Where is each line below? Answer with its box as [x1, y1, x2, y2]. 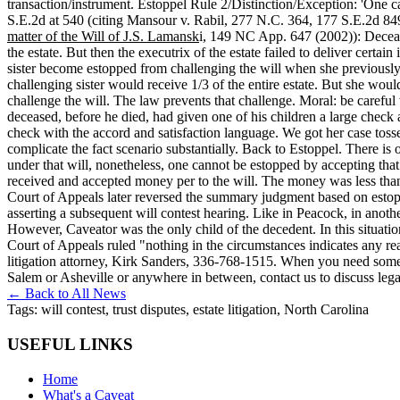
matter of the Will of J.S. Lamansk [7, 29, 199, 45]
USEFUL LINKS [7, 335, 133, 354]
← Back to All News [7, 286, 126, 302]
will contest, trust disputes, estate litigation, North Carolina [41, 302, 369, 318]
